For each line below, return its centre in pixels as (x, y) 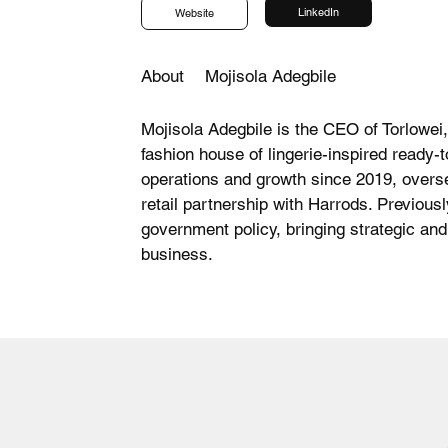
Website (195, 13)
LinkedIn (319, 11)
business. (177, 254)
